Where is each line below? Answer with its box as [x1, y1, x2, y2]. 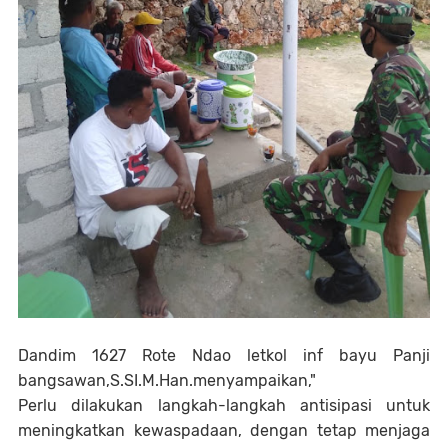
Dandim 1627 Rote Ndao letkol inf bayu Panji [18, 345, 430, 365]
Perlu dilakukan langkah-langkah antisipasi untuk [18, 395, 430, 415]
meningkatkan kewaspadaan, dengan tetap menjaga [18, 420, 430, 440]
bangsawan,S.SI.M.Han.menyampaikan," [18, 370, 316, 390]
